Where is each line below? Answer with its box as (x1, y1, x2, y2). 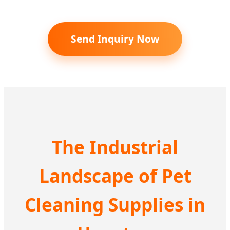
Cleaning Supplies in (25, 192, 205, 217)
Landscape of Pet (39, 163, 191, 188)
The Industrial (52, 135, 178, 160)
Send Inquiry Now (71, 32, 159, 46)
